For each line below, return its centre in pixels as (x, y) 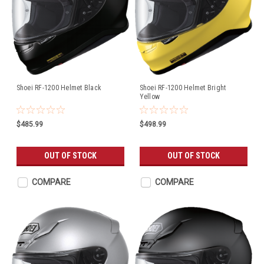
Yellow (149, 97)
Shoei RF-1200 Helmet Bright (183, 88)
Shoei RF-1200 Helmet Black (59, 88)
